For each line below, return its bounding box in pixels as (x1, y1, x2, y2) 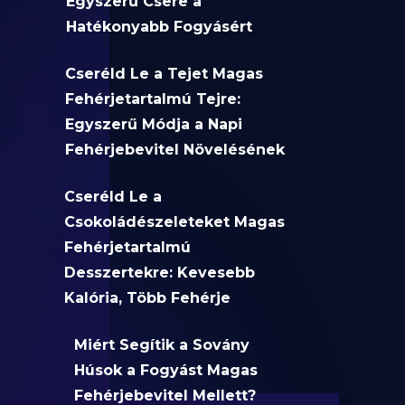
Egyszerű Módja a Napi (65, 116, 243, 133)
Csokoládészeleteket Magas (64, 213, 286, 231)
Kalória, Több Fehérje (64, 289, 231, 306)
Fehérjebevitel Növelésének (65, 141, 286, 158)
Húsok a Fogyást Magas (74, 362, 259, 379)
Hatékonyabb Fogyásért (66, 18, 253, 35)
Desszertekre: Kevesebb (64, 264, 256, 281)
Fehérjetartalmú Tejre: (65, 90, 241, 108)
